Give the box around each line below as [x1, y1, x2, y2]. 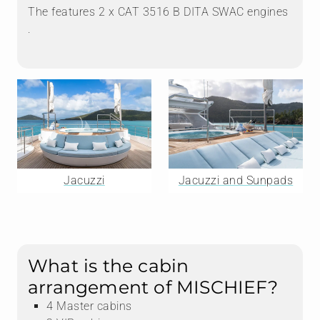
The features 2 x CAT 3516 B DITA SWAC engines [28, 5, 289, 19]
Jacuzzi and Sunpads [178, 174, 294, 188]
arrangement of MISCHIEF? [28, 276, 278, 299]
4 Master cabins [46, 299, 132, 314]
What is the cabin [28, 255, 189, 277]
